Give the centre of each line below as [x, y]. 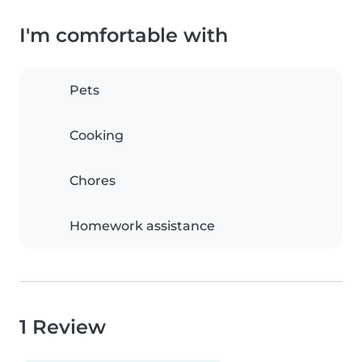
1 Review [63, 327]
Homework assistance [142, 226]
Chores [93, 181]
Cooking [97, 135]
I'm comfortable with [124, 35]
